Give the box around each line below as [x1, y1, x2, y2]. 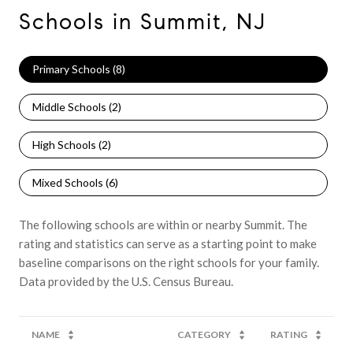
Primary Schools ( [32, 61, 116, 76]
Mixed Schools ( [32, 175, 109, 189]
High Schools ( [32, 137, 102, 151]
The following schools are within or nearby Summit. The [19, 217, 307, 232]
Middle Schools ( [32, 99, 112, 113]
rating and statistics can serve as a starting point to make [19, 236, 317, 251]
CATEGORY [177, 328, 231, 340]
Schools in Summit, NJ [19, 7, 266, 35]
